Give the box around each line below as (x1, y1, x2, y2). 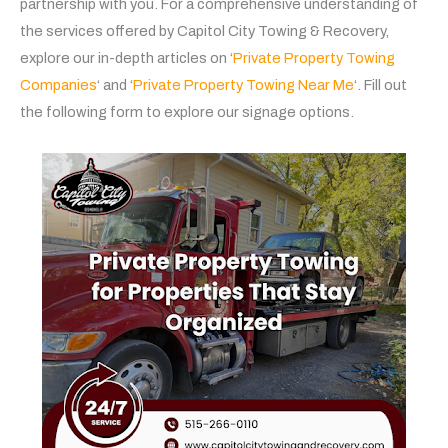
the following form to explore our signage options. (20, 104, 357, 120)
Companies (20, 77, 97, 93)
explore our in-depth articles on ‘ (20, 50, 233, 66)
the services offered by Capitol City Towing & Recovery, (20, 23, 389, 39)
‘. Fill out (354, 77, 407, 93)
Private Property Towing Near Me (133, 77, 354, 93)
